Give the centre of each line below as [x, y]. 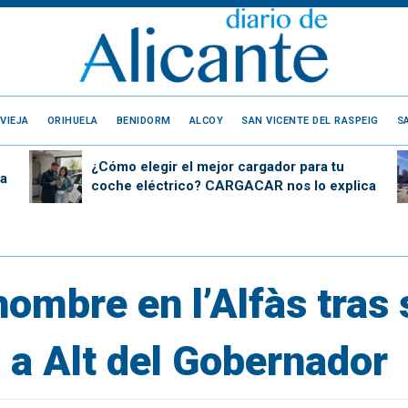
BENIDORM [143, 120]
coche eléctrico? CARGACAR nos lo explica [233, 185]
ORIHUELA [72, 120]
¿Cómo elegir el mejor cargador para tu [217, 166]
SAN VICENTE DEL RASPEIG [310, 120]
